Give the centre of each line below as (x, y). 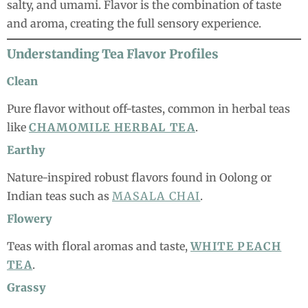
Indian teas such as (59, 196)
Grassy (26, 288)
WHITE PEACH (236, 246)
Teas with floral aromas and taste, (99, 246)
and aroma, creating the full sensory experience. (134, 24)
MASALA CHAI (156, 196)
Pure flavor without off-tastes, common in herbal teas (148, 109)
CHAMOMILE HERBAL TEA (112, 128)
